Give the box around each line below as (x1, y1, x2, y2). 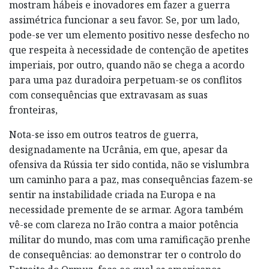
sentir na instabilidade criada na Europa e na (9, 188, 216, 202)
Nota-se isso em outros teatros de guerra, (9, 128, 198, 142)
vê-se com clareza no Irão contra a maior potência (9, 218, 238, 232)
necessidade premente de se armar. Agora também (9, 203, 243, 217)
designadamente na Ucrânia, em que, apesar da (9, 143, 228, 157)
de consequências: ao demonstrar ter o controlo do (9, 248, 241, 262)
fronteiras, (9, 103, 58, 117)
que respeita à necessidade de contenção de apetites (9, 43, 249, 57)
